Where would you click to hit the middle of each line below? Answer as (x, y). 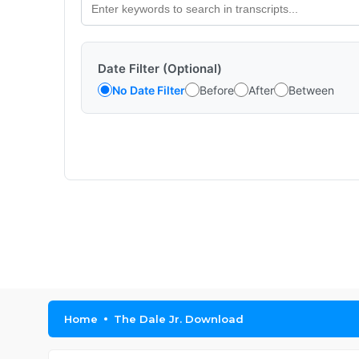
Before (217, 90)
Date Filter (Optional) (160, 69)
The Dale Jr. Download (179, 319)
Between (311, 90)
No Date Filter (149, 90)
